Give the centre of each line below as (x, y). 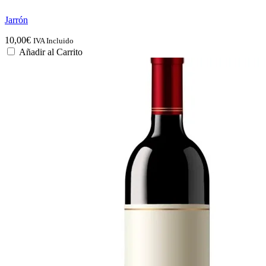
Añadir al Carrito (51, 52)
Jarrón (16, 20)
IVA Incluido (53, 41)
